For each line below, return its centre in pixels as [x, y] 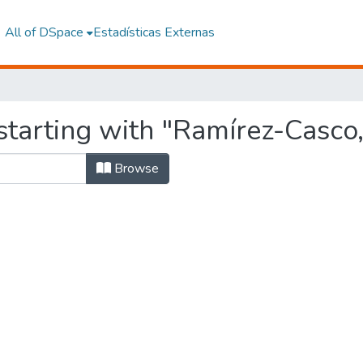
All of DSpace [44, 32]
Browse [135, 169]
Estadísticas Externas [154, 32]
